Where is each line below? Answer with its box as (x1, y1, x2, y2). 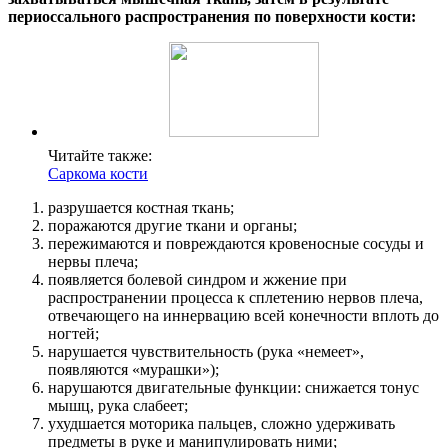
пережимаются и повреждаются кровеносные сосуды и (48, 234, 424, 252)
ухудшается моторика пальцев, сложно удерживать (48, 414, 395, 432)
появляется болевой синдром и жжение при (48, 270, 347, 288)
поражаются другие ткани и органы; (48, 216, 297, 234)
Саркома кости (48, 164, 148, 182)
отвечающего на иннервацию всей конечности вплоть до (48, 306, 439, 324)
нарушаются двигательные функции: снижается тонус (48, 378, 419, 396)
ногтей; (48, 324, 99, 342)
